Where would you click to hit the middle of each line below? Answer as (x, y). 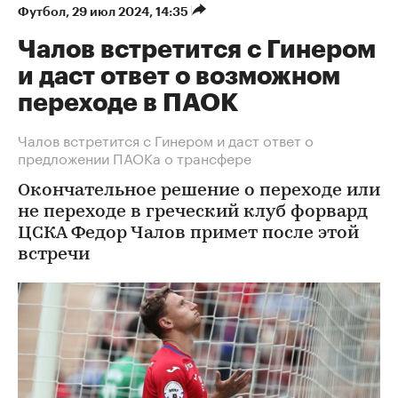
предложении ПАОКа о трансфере (135, 157)
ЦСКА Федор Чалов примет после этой (188, 234)
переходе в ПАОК (128, 103)
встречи (54, 255)
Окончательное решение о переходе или (199, 191)
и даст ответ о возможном (179, 76)
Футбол (42, 12)
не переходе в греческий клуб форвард (193, 212)
